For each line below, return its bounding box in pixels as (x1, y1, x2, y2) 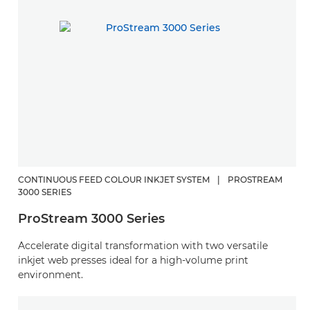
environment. (18, 268, 83, 281)
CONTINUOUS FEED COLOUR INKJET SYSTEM (18, 174, 210, 185)
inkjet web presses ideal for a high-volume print (18, 253, 248, 266)
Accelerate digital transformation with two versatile (18, 239, 268, 252)
